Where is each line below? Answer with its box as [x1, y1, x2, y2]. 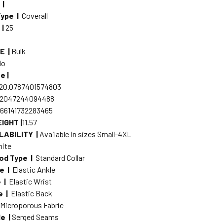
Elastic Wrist [9, 176, 52, 186]
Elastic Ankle [12, 164, 56, 174]
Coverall [22, 10, 48, 20]
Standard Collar [36, 152, 85, 162]
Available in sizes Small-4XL [39, 129, 132, 139]
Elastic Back [11, 188, 53, 198]
